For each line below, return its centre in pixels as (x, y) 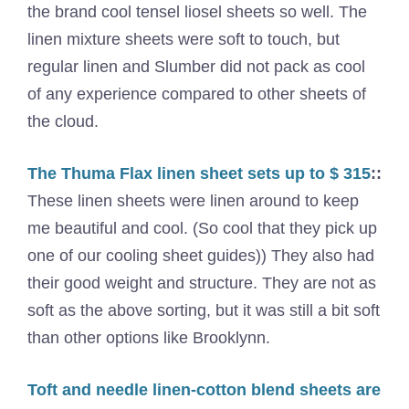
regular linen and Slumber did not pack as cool (196, 67)
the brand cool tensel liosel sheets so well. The (197, 12)
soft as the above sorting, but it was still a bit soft (204, 310)
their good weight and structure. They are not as (202, 283)
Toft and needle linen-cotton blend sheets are (204, 390)
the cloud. (63, 121)
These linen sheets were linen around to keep (193, 201)
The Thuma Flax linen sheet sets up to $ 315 (199, 173)
